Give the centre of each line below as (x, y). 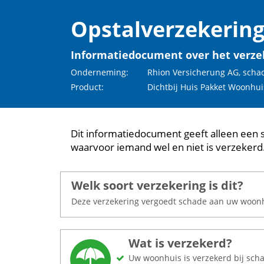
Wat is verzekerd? (180, 243)
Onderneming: (100, 72)
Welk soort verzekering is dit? (157, 185)
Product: (87, 87)
